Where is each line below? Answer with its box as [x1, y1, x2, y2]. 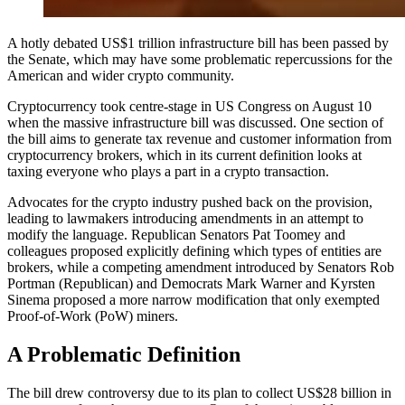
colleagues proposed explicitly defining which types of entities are [7, 242, 381, 259]
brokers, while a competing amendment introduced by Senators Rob [7, 259, 394, 275]
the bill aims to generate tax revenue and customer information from [7, 130, 391, 146]
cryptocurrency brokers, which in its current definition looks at [7, 146, 362, 163]
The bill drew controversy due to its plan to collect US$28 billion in [7, 384, 391, 400]
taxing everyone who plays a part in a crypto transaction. [7, 163, 329, 179]
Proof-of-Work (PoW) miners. [7, 307, 178, 324]
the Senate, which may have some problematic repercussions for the [7, 51, 392, 67]
